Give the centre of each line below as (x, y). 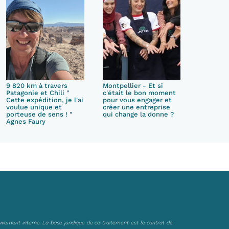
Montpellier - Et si (133, 86)
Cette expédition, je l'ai (45, 100)
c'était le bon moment (139, 93)
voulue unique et (34, 107)
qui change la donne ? (138, 114)
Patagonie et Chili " (38, 93)
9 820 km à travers (37, 86)
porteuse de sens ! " (39, 114)
